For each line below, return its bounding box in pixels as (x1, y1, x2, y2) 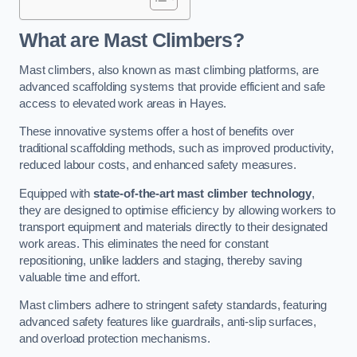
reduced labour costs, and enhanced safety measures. (19, 159, 296, 172)
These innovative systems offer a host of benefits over (19, 125, 295, 139)
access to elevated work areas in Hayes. (19, 96, 227, 110)
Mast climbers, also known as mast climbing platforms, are (19, 63, 319, 76)
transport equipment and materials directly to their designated (19, 220, 328, 233)
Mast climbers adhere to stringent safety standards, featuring (19, 299, 328, 312)
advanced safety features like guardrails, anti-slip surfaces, (19, 316, 317, 329)
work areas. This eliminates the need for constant (19, 237, 269, 250)
